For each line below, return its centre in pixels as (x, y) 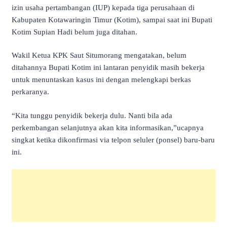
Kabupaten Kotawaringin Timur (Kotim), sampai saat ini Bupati (112, 20)
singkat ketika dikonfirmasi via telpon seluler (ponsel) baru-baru (113, 140)
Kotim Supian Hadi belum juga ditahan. (74, 32)
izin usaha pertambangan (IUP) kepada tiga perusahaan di (103, 7)
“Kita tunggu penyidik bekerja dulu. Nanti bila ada (92, 115)
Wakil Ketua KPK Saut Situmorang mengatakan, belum (99, 55)
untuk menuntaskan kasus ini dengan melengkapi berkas (101, 80)
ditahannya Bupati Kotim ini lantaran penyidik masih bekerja (108, 68)
